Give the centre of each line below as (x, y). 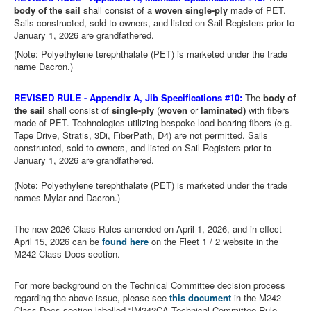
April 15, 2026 (42, 241)
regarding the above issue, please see (92, 297)
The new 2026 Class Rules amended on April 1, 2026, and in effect (148, 228)
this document (200, 297)
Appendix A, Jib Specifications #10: (166, 97)
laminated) (223, 110)
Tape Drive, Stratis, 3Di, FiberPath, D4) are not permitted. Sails (141, 135)
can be (86, 241)
